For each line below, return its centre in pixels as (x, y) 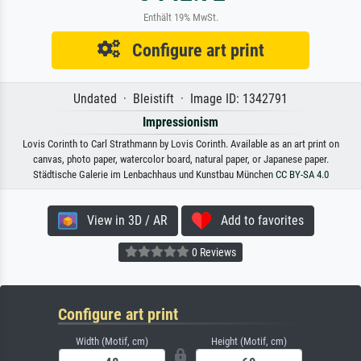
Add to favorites (257, 220)
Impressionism (180, 122)
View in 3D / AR (122, 220)
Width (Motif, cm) (112, 341)
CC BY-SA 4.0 (302, 174)
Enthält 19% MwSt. (180, 17)
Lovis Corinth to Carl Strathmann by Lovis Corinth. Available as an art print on (180, 143)
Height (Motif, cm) (249, 341)
